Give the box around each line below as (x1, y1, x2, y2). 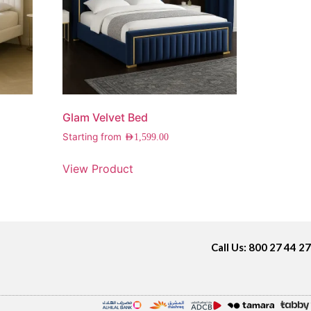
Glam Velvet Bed (62, 110, 149, 124)
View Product (62, 161, 134, 176)
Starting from (62, 131, 125, 142)
